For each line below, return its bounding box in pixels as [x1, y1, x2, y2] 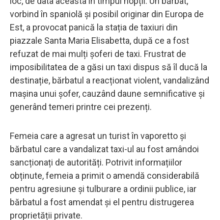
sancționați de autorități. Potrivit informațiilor [10, 157, 182, 167]
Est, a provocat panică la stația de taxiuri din [10, 22, 178, 32]
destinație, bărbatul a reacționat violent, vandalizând [10, 75, 209, 85]
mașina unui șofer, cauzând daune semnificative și [10, 88, 205, 99]
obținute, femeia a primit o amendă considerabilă [10, 170, 199, 181]
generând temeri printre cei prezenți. [10, 101, 152, 112]
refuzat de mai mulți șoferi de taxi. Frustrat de [10, 48, 186, 59]
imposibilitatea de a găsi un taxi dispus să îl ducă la [10, 61, 207, 72]
